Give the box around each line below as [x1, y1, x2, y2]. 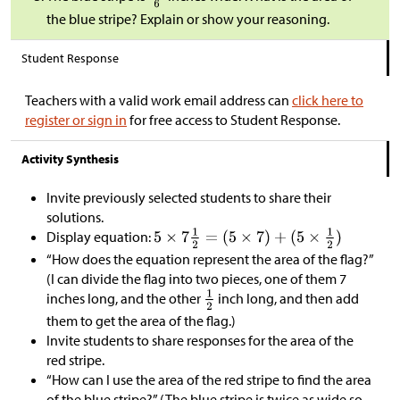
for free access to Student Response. [127, 111, 340, 129]
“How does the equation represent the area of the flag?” [46, 250, 373, 269]
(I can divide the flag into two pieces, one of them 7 [46, 270, 346, 288]
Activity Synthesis [21, 151, 119, 168]
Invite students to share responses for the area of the [46, 331, 354, 350]
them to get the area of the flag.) [46, 312, 236, 330]
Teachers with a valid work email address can [25, 91, 292, 110]
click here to [292, 91, 363, 110]
